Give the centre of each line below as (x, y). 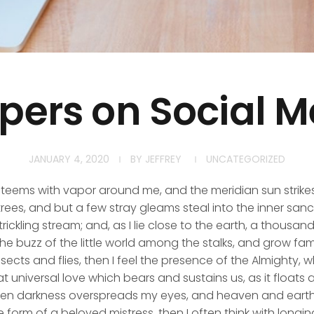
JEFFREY (163, 159)
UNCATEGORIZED (246, 159)
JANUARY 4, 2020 (69, 159)
